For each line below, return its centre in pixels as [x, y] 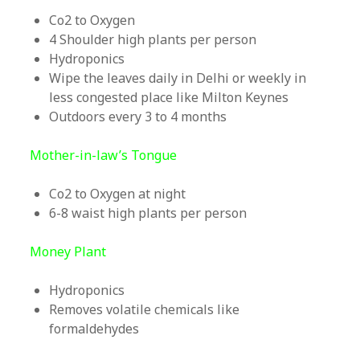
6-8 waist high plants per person [148, 213]
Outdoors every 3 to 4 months [138, 117]
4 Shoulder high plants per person [153, 39]
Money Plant [68, 252]
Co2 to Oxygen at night [118, 194]
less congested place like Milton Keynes [169, 97]
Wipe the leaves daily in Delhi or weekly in [178, 78]
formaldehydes [94, 329]
